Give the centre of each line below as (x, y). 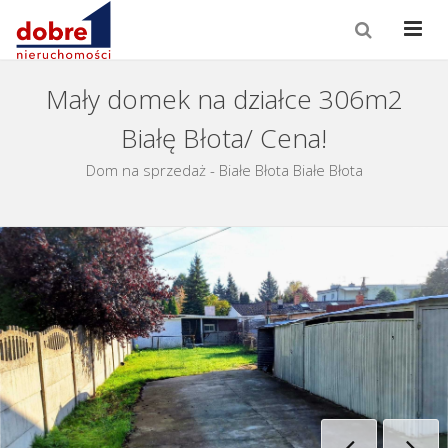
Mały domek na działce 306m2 (224, 99)
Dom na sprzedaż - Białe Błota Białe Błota (224, 170)
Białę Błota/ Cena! (224, 138)
